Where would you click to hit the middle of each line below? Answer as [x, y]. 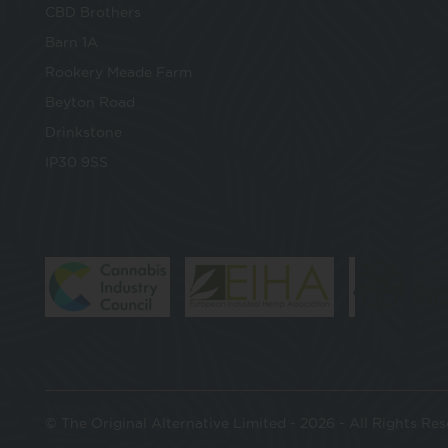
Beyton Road [90, 102]
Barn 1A [71, 42]
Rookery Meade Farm [118, 72]
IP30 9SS [76, 162]
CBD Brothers [93, 12]
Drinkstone [83, 132]
